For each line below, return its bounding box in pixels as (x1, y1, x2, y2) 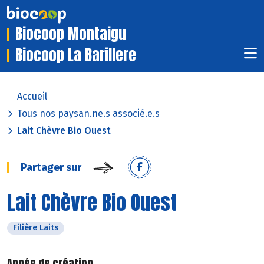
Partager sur (21, 161, 81, 174)
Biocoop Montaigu (15, 23, 126, 45)
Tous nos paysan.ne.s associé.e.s (17, 108, 160, 120)
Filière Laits (13, 223, 58, 233)
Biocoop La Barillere (15, 44, 136, 67)
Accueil (17, 91, 47, 103)
